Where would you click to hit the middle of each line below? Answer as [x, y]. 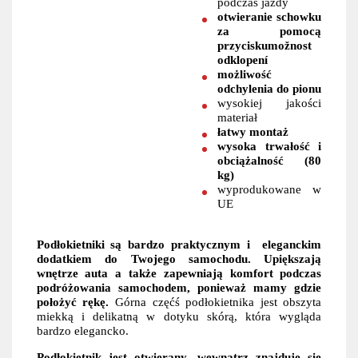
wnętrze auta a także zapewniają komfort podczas [179, 272]
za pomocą [270, 30]
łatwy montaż [253, 131]
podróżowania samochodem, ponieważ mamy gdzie [179, 287]
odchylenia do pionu [270, 88]
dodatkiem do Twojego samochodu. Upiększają [179, 258]
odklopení [243, 59]
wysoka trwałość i [270, 145]
